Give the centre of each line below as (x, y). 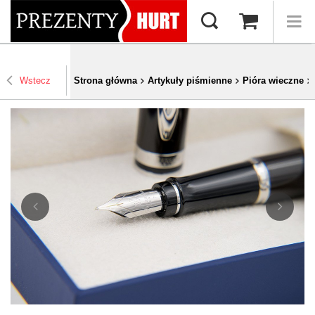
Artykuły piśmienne (190, 81)
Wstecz (35, 81)
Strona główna (105, 81)
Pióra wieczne (273, 81)
